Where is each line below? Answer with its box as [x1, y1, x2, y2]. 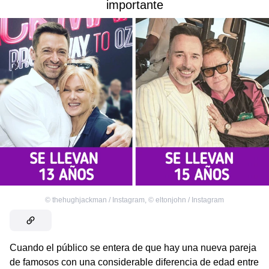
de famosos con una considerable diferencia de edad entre [10, 256, 259, 267]
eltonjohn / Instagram [156, 195, 224, 204]
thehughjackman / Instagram [52, 195, 145, 204]
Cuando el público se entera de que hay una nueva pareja [10, 242, 256, 253]
